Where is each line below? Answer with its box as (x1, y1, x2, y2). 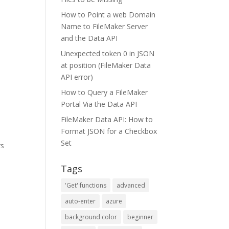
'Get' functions (65, 180, 107, 190)
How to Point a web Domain (61, 9, 156, 19)
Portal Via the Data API (61, 99, 138, 109)
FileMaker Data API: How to (61, 114, 153, 124)
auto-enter (65, 196, 96, 205)
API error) (61, 72, 94, 82)
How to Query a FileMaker (61, 87, 148, 97)
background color (65, 212, 118, 221)
